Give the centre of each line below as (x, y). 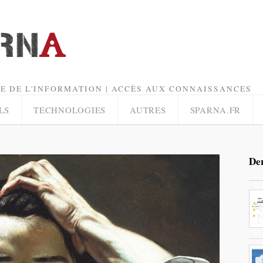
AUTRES (148, 110)
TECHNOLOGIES (70, 110)
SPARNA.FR (215, 110)
